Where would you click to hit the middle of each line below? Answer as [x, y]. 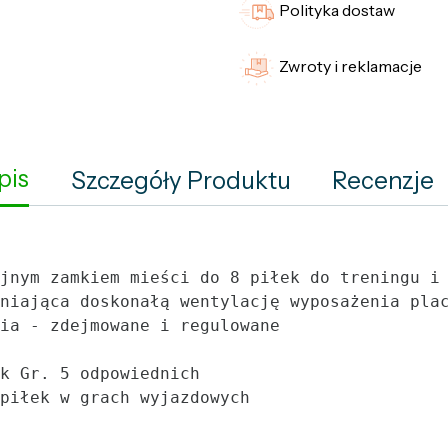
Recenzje [382, 180]
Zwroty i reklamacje [350, 66]
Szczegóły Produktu [180, 180]
